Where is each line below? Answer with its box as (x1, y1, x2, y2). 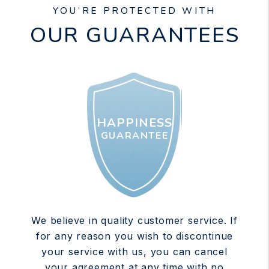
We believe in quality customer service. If (31, 214, 238, 226)
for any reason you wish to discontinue (35, 229, 234, 242)
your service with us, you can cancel (41, 245, 228, 258)
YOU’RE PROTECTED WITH (53, 4, 216, 17)
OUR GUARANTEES (29, 20, 240, 49)
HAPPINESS (97, 115, 172, 131)
